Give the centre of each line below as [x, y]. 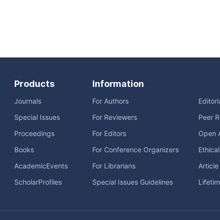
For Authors [110, 101]
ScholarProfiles [38, 182]
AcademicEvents [41, 166]
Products [34, 84]
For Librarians [114, 166]
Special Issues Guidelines [133, 182]
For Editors [109, 134]
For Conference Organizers [136, 150]
